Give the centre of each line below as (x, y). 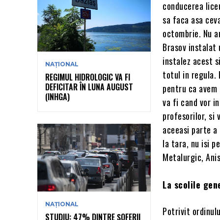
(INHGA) (57, 96)
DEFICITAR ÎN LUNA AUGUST (89, 87)
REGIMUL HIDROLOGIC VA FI (88, 77)
